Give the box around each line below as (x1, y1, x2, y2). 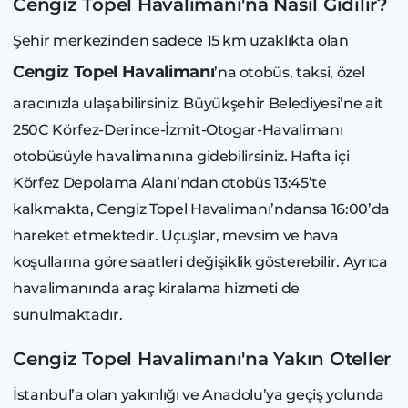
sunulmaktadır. (13, 305, 126, 323)
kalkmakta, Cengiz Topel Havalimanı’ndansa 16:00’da (13, 199, 391, 218)
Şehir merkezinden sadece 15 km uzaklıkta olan (13, 31, 349, 49)
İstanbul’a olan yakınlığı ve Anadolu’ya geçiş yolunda (13, 385, 384, 403)
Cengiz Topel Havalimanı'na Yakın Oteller (13, 347, 391, 370)
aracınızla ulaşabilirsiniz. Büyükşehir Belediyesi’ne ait (13, 94, 383, 112)
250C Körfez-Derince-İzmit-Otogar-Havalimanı (13, 120, 343, 138)
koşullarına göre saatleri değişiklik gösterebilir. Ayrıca (13, 252, 388, 270)
